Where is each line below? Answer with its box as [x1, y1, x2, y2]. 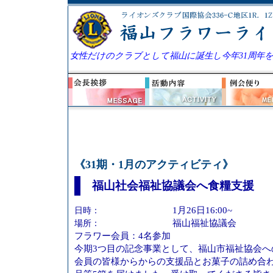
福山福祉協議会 [172, 218, 236, 228]
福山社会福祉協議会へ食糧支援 [91, 179, 254, 193]
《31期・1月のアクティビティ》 [74, 158, 233, 171]
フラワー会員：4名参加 [74, 230, 171, 241]
